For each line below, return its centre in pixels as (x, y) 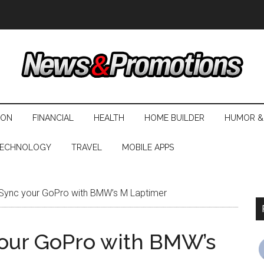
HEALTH (109, 118)
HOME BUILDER (174, 118)
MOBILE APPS (148, 147)
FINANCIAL (53, 118)
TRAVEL (87, 147)
